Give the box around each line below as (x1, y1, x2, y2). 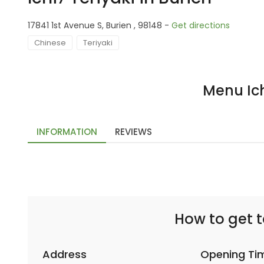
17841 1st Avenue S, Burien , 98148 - (28, 19, 171, 31)
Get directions (171, 19, 230, 31)
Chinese (34, 37, 66, 48)
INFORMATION (37, 126, 97, 138)
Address (42, 247, 87, 262)
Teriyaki (83, 37, 113, 48)
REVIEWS (115, 126, 152, 138)
